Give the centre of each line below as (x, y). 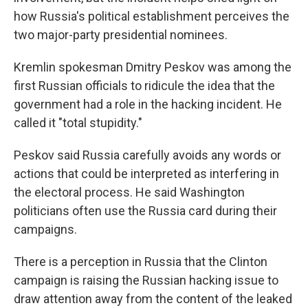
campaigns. (45, 230)
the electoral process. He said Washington (129, 192)
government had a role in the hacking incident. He (148, 104)
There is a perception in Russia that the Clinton (141, 262)
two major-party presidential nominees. (121, 35)
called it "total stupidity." (78, 123)
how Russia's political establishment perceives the (152, 16)
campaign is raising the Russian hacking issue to (146, 280)
